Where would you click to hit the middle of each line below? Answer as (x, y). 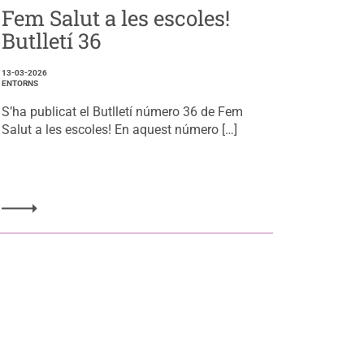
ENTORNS (20, 83)
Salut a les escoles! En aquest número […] (120, 129)
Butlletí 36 (52, 40)
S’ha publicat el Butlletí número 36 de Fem (123, 111)
